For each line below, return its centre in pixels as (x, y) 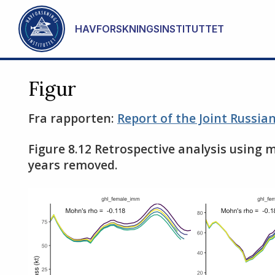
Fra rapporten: (73, 118)
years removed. (73, 165)
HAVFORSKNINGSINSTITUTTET (149, 29)
